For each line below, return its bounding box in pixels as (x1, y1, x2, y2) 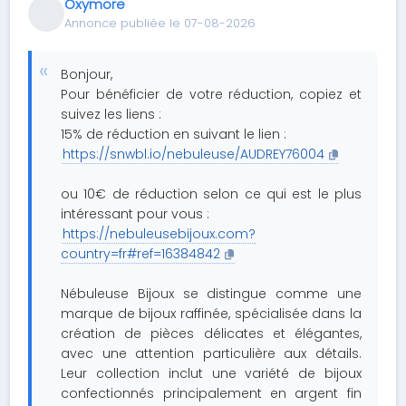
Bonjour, (61, 65, 113, 83)
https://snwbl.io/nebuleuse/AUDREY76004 (63, 145, 325, 163)
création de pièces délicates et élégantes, (61, 324, 362, 343)
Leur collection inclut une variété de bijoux (61, 364, 362, 382)
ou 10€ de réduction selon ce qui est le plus (61, 185, 362, 203)
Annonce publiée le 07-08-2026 (64, 14, 256, 32)
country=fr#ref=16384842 (61, 245, 221, 263)
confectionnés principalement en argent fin (61, 384, 362, 402)
